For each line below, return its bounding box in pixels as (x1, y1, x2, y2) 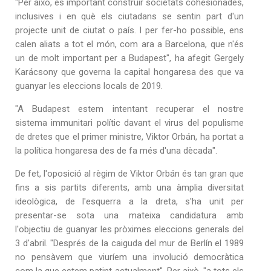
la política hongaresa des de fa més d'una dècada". (15, 145, 217, 156)
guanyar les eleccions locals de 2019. (15, 80, 163, 91)
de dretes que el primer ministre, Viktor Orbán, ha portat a (15, 131, 244, 142)
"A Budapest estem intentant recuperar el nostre (15, 103, 244, 114)
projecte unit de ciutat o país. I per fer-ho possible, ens (15, 24, 244, 36)
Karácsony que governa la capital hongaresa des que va (15, 66, 244, 77)
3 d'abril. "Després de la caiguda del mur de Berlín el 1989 (15, 237, 244, 249)
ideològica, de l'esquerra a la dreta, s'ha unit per (15, 195, 244, 207)
